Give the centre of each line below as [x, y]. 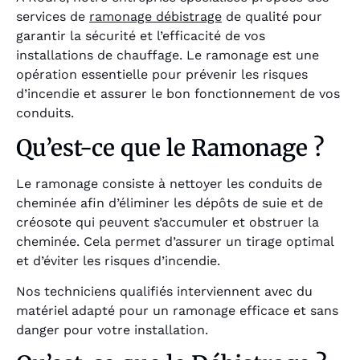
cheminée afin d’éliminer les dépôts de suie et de [170, 202]
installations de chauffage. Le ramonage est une [168, 55]
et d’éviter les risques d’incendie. [118, 260]
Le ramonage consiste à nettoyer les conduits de [169, 183]
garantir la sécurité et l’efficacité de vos [141, 36]
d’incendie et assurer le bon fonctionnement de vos [178, 94]
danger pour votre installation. [112, 329]
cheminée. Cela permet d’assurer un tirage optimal [175, 241]
